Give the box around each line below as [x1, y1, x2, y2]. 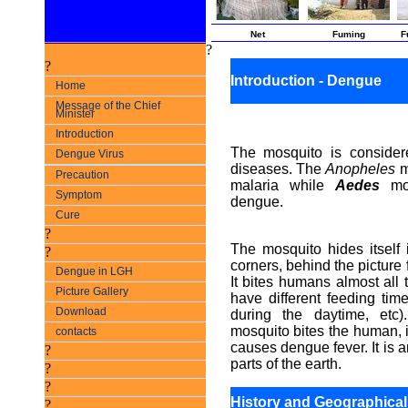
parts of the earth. [229, 356, 342, 372]
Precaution [56, 168, 109, 181]
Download [56, 305, 107, 318]
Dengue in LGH [56, 265, 133, 278]
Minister [56, 107, 95, 120]
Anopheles [325, 161, 396, 177]
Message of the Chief [56, 99, 160, 112]
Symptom [56, 189, 102, 201]
